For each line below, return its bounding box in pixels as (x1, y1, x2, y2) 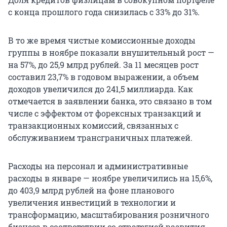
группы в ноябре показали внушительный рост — (8, 47, 214, 58)
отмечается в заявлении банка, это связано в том (8, 96, 212, 107)
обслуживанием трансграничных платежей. (8, 132, 193, 143)
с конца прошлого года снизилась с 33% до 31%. (8, 7, 200, 18)
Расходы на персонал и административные (8, 161, 188, 172)
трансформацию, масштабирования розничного (8, 209, 209, 220)
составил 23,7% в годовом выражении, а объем (8, 71, 199, 83)
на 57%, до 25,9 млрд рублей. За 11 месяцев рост (8, 59, 199, 70)
